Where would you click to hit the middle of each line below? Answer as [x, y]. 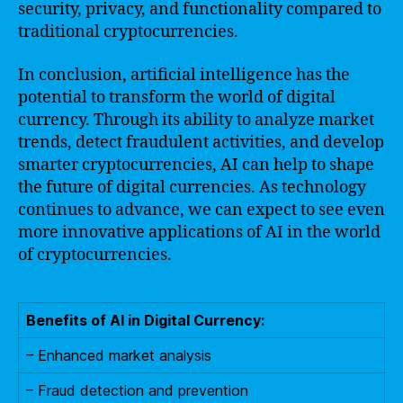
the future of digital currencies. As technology [192, 187]
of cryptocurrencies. [95, 255]
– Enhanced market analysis [119, 355]
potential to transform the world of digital [177, 97]
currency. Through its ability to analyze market [196, 120]
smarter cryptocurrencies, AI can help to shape [196, 165]
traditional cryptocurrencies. [128, 32]
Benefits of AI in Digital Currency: [145, 320]
